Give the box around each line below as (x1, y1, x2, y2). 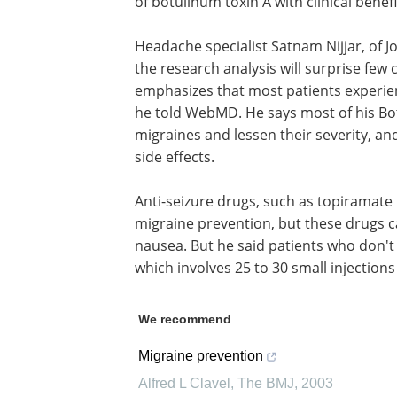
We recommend (138, 312, 231, 326)
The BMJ (237, 376, 294, 391)
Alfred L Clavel (138, 376, 230, 391)
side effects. (135, 147, 214, 166)
